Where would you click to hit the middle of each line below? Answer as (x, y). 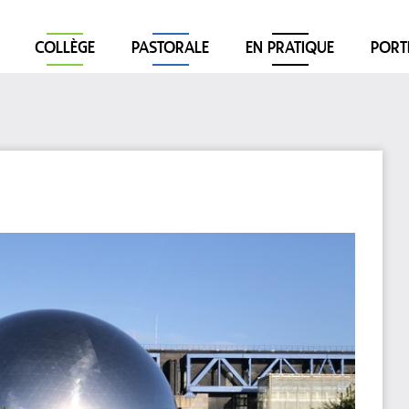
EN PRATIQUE (290, 49)
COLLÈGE (65, 49)
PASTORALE (170, 49)
